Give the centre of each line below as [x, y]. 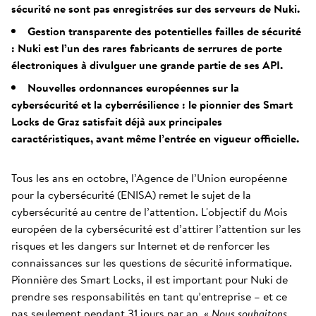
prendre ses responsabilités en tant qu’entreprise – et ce [149, 296]
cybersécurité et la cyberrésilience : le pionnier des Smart [152, 104]
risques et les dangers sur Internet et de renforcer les [141, 245]
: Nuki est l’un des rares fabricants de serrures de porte [147, 48]
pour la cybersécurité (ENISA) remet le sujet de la [131, 195]
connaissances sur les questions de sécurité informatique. [152, 262]
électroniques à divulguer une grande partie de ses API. [147, 65]
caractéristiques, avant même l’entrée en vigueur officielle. [155, 138]
